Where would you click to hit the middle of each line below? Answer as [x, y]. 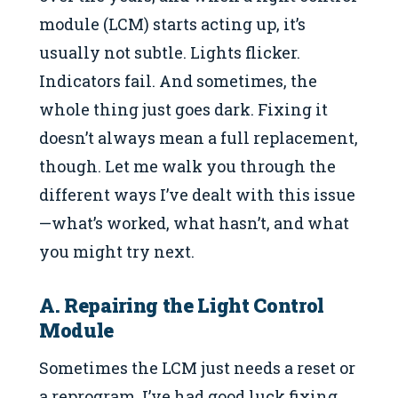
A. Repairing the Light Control [182, 306]
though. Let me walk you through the [187, 166]
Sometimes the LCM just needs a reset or [197, 367]
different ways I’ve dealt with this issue [197, 194]
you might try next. [117, 251]
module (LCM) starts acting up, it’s [172, 24]
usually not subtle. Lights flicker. [170, 52]
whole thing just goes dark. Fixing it [183, 109]
